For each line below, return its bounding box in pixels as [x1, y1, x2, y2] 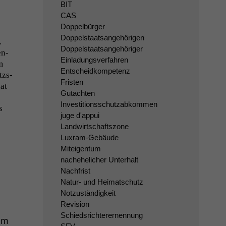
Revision [60, 200, 89, 208]
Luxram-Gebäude [60, 133, 119, 142]
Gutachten [60, 89, 95, 97]
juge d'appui [60, 111, 99, 120]
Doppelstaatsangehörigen [60, 33, 144, 42]
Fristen [60, 78, 83, 86]
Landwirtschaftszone [60, 122, 129, 131]
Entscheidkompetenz [60, 67, 130, 75]
